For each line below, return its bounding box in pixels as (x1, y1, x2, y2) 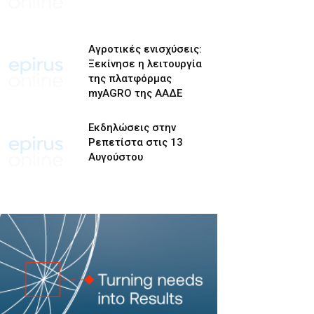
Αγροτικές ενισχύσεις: (88, 42, 202, 55)
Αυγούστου (88, 151, 143, 164)
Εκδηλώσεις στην (88, 121, 176, 135)
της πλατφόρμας (88, 71, 172, 85)
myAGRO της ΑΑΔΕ (88, 86, 182, 100)
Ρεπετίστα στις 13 (88, 136, 183, 149)
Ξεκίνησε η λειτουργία (88, 57, 202, 70)
